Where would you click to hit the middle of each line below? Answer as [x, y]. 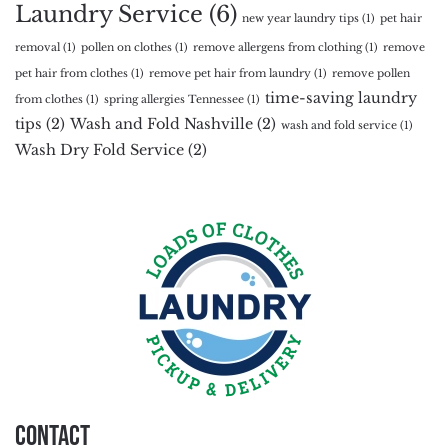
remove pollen [371, 73]
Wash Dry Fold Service [99, 149]
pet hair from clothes [71, 73]
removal [37, 47]
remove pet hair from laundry [230, 73]
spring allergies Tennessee [174, 99]
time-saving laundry [341, 97]
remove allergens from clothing [277, 47]
